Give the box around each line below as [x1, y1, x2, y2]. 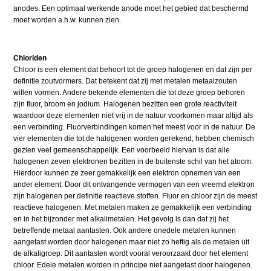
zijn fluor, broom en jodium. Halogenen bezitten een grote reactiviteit [13, 100, 237, 109]
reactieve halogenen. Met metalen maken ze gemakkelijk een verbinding [13, 203, 252, 212]
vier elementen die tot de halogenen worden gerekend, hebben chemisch [13, 134, 255, 143]
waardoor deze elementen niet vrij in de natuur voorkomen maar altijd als [13, 111, 253, 120]
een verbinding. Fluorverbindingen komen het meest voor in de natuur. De [13, 123, 256, 132]
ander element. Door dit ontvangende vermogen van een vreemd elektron [13, 180, 255, 189]
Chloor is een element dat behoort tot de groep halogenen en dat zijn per [13, 65, 253, 74]
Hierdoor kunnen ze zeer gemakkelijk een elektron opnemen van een [13, 169, 241, 178]
